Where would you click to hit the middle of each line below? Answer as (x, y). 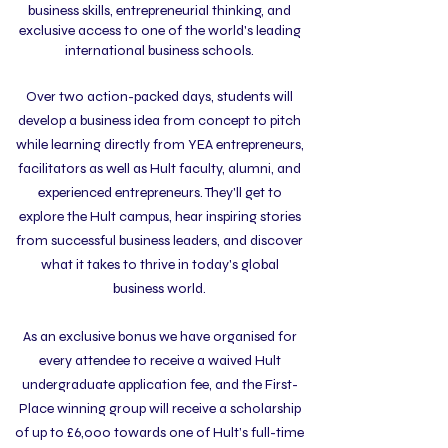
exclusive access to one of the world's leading (159, 30)
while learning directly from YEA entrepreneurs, (159, 144)
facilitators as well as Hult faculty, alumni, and (159, 168)
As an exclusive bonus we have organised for (159, 336)
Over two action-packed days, (121, 96)
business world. (159, 288)
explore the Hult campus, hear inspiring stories (159, 216)
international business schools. (159, 50)
